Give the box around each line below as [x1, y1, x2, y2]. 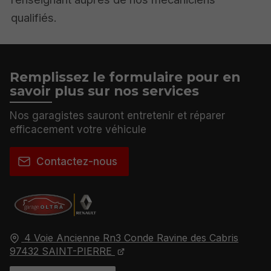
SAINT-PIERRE [42, 244, 112, 257]
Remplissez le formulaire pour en [10, 69, 240, 85]
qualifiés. [11, 11, 57, 25]
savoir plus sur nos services [10, 83, 199, 99]
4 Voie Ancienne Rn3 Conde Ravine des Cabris [24, 231, 239, 244]
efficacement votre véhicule [10, 123, 146, 136]
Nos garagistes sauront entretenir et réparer [10, 109, 225, 122]
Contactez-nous [36, 155, 117, 168]
